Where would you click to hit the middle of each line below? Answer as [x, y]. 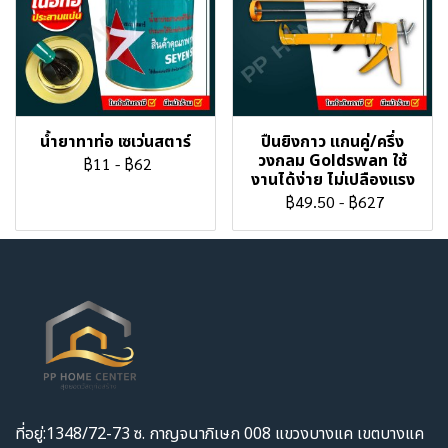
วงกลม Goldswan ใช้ [332, 161]
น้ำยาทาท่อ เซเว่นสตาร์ [115, 142]
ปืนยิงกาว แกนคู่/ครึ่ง [332, 142]
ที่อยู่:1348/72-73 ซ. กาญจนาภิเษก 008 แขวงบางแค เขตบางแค [219, 434]
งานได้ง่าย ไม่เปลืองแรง [332, 180]
